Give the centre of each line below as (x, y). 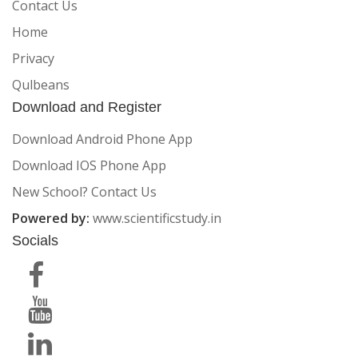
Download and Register (87, 107)
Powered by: (52, 219)
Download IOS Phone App (89, 166)
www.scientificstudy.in (157, 219)
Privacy (33, 59)
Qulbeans (41, 85)
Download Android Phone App (102, 139)
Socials (35, 241)
